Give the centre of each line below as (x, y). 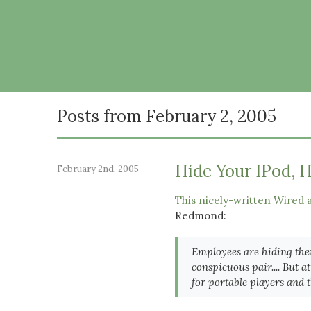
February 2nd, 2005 (98, 169)
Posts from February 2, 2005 (167, 116)
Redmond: (201, 216)
